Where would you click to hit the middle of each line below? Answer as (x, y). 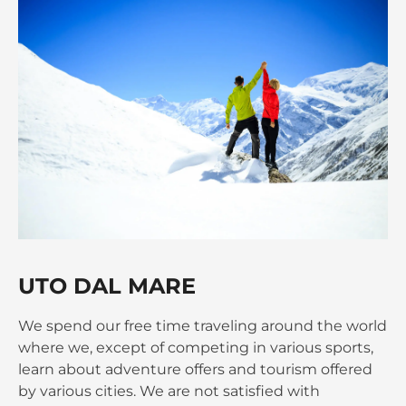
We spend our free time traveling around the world (203, 326)
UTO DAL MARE (107, 286)
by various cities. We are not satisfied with (169, 391)
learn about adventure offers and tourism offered (195, 370)
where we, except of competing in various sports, (196, 348)
